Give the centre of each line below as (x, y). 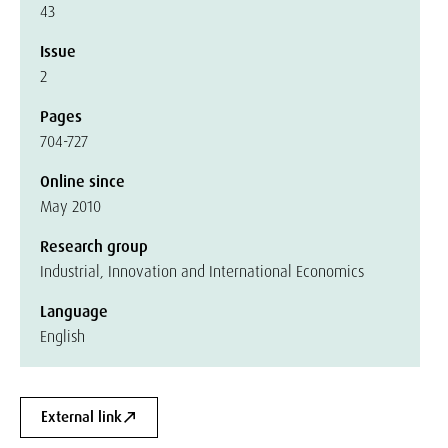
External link (81, 417)
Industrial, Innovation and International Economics (202, 271)
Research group (94, 246)
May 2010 (70, 206)
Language (74, 311)
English (62, 336)
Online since (82, 181)
